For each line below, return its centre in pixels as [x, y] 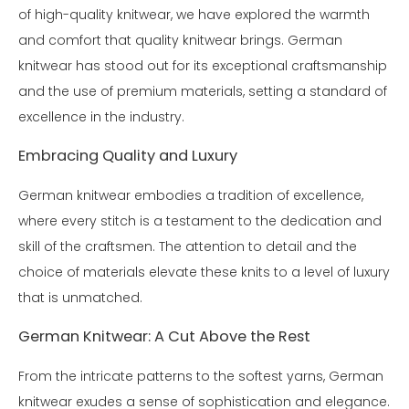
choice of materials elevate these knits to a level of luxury [204, 272]
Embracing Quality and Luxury [128, 155]
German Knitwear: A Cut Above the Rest [164, 336]
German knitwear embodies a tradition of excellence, [191, 195]
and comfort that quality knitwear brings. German [180, 40]
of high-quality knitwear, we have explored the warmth [194, 14]
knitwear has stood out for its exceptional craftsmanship [203, 65]
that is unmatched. [80, 297]
